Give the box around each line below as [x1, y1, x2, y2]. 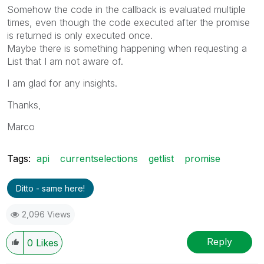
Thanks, [7, 98, 41, 111]
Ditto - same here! [16, 183, 85, 193]
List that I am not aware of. [7, 55, 123, 67]
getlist [148, 152, 174, 164]
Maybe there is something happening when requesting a [7, 42, 247, 54]
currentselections [60, 152, 138, 164]
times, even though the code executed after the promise [7, 16, 250, 28]
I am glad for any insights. [7, 77, 117, 89]
